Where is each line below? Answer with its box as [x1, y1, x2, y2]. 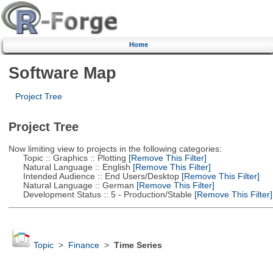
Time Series [113, 241, 162, 250]
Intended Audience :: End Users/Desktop [8, 171, 179, 181]
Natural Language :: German [8, 180, 134, 190]
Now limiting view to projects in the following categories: [8, 144, 222, 154]
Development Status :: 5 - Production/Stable [8, 190, 192, 199]
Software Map [8, 63, 116, 82]
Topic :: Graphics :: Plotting [8, 153, 126, 163]
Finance [68, 241, 99, 250]
